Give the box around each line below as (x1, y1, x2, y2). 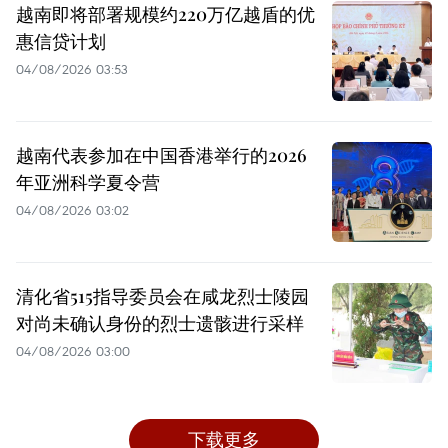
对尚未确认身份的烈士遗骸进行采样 (16, 311, 304, 336)
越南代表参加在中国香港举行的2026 (16, 143, 307, 168)
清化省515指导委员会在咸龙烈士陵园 (16, 284, 309, 309)
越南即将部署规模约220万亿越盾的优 (16, 2, 315, 27)
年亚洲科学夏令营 (16, 170, 160, 195)
